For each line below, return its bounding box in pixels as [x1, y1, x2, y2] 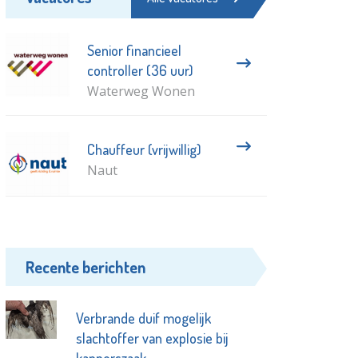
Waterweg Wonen [86, 82, 195, 101]
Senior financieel [86, 42, 181, 60]
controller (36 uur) [86, 62, 193, 80]
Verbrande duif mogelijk [75, 309, 211, 328]
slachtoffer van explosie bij [75, 329, 229, 348]
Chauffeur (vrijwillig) [86, 141, 201, 159]
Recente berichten [26, 257, 146, 278]
